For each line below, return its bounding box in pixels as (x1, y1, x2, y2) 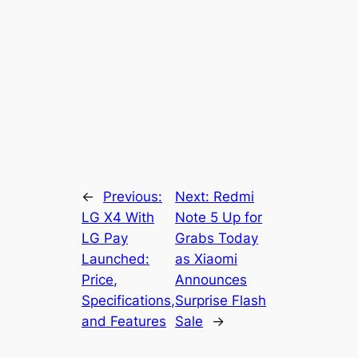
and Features (82, 312, 167, 329)
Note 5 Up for (175, 209, 263, 225)
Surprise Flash (175, 292, 267, 308)
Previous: (103, 188, 163, 205)
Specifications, (82, 292, 176, 308)
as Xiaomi (175, 250, 238, 267)
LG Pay (82, 229, 129, 246)
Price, (82, 271, 118, 288)
